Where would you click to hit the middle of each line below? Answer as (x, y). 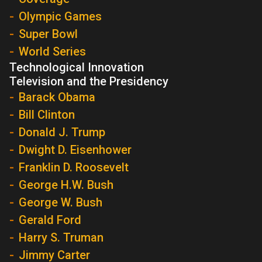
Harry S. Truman (61, 237)
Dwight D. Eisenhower (75, 150)
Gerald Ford (50, 220)
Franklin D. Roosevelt (74, 167)
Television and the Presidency (89, 81)
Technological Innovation (77, 67)
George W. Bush (61, 202)
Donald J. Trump (62, 132)
